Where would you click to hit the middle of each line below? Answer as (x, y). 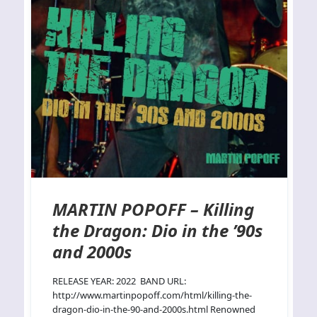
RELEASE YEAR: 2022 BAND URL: (120, 281)
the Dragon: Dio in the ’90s (158, 231)
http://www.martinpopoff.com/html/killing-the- (152, 295)
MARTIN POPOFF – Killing (154, 209)
